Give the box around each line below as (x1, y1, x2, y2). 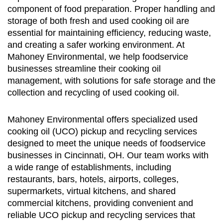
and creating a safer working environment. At (7, 40, 185, 50)
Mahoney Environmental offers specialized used (7, 114, 198, 125)
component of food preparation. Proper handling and (7, 4, 215, 14)
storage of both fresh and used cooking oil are (7, 16, 189, 26)
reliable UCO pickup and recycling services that (7, 210, 195, 221)
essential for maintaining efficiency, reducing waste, (7, 28, 211, 38)
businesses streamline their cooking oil (7, 64, 161, 74)
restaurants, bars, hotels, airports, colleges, (7, 174, 179, 185)
